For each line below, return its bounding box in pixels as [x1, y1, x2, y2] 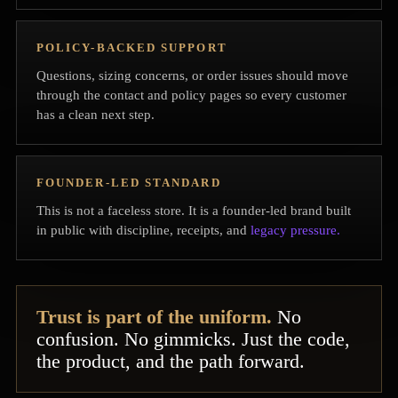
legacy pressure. [251, 223, 340, 238]
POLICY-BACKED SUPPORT [36, 41, 227, 55]
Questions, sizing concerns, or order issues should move [36, 68, 348, 84]
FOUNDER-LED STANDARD [36, 176, 221, 190]
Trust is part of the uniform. [36, 306, 272, 329]
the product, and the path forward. [36, 350, 305, 373]
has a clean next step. [36, 107, 155, 123]
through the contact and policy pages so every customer [36, 88, 346, 103]
